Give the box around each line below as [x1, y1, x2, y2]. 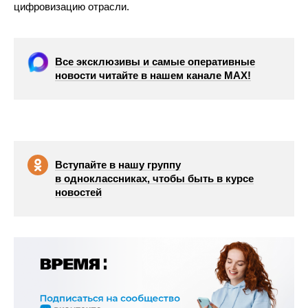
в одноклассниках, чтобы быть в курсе [55, 173, 254, 184]
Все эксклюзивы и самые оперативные [55, 56, 255, 67]
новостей [55, 186, 102, 198]
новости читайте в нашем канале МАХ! [55, 69, 251, 81]
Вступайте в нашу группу [55, 159, 181, 170]
